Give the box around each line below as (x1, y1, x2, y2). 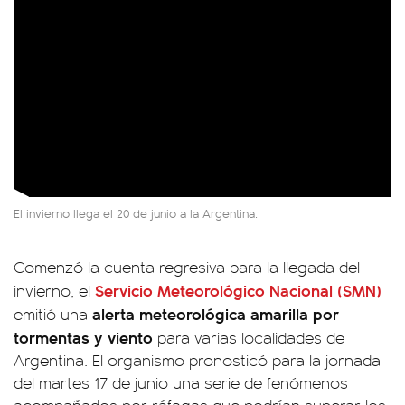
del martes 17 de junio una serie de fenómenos (14, 372, 348, 394)
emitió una (14, 303, 92, 325)
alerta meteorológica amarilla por (92, 302, 339, 325)
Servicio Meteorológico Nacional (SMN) (95, 278, 381, 302)
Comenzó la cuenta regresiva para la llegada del (14, 256, 360, 278)
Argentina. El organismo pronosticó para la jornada (14, 349, 381, 372)
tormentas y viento (14, 325, 153, 349)
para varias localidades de (153, 326, 344, 349)
